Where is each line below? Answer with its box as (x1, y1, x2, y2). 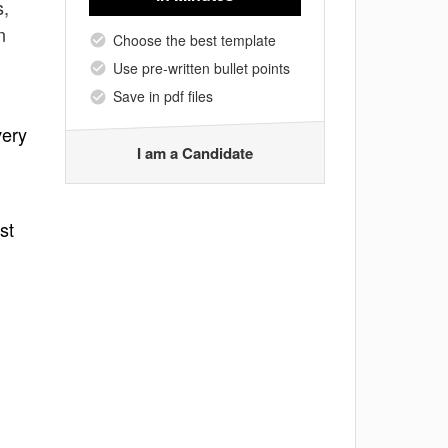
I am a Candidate (137, 141, 253, 164)
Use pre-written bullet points (113, 57, 290, 78)
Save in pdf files (113, 86, 213, 107)
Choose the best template (113, 29, 276, 50)
